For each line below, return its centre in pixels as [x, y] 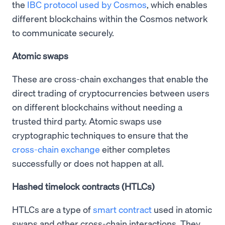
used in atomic [182, 209]
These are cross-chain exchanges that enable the [110, 78]
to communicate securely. [63, 32]
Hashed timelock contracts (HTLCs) [83, 186]
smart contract [122, 209]
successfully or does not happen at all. [88, 163]
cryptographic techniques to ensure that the [100, 135]
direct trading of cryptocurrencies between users [111, 92]
